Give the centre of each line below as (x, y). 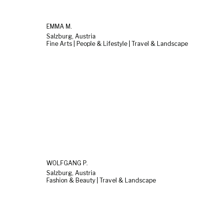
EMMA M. (59, 26)
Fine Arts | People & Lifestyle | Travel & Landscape (117, 43)
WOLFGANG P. (67, 163)
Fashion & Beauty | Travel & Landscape (101, 181)
